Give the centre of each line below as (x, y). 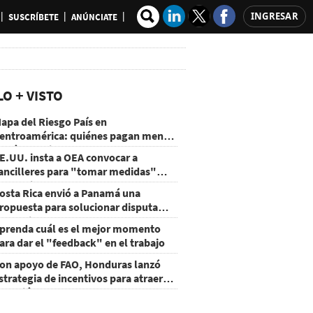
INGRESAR (274, 16)
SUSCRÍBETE (33, 17)
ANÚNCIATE (94, 17)
